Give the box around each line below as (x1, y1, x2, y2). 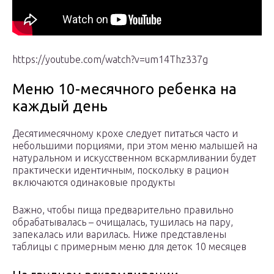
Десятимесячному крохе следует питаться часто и (12, 128, 238, 139)
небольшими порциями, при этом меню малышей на (12, 140, 257, 152)
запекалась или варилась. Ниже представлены (12, 229, 226, 240)
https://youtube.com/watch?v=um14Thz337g (12, 54, 208, 65)
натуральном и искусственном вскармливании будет (12, 152, 256, 164)
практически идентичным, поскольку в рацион (12, 165, 229, 176)
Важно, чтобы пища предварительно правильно (12, 204, 234, 216)
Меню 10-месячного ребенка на (12, 81, 237, 98)
